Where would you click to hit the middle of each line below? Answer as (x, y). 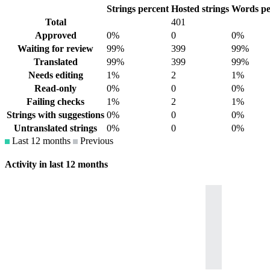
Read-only (55, 89)
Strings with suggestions (55, 115)
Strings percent (138, 9)
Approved (55, 36)
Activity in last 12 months (56, 165)
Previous (96, 141)
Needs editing (55, 75)
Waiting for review (55, 49)
